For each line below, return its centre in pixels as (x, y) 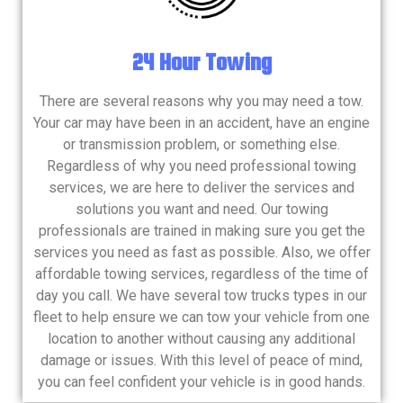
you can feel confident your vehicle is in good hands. (201, 382)
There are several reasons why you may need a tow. (201, 102)
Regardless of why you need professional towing (201, 166)
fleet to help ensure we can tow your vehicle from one (201, 318)
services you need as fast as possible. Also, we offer (201, 253)
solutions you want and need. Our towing (201, 210)
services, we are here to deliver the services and (201, 188)
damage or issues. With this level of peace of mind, (201, 361)
